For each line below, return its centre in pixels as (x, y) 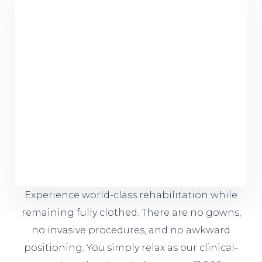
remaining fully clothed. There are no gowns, (131, 213)
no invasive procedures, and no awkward (131, 230)
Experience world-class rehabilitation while (131, 195)
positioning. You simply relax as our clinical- (131, 248)
